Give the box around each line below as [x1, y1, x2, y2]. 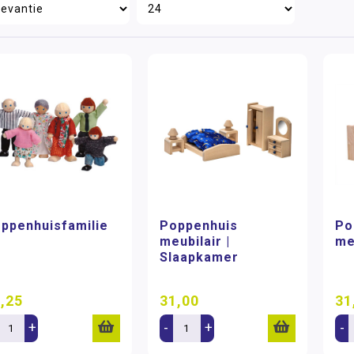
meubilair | [159, 233, 230, 249]
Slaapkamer [159, 249, 239, 265]
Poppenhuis [159, 217, 238, 233]
